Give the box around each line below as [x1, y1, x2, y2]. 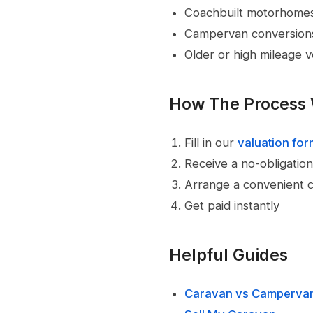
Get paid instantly [184, 198, 280, 213]
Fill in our [184, 136, 238, 150]
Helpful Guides [169, 245, 288, 265]
